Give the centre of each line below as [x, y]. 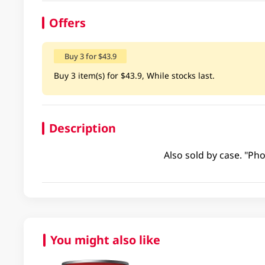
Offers [67, 22]
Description [82, 128]
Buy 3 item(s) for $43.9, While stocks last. [134, 75]
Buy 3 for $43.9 [90, 56]
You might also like [105, 240]
